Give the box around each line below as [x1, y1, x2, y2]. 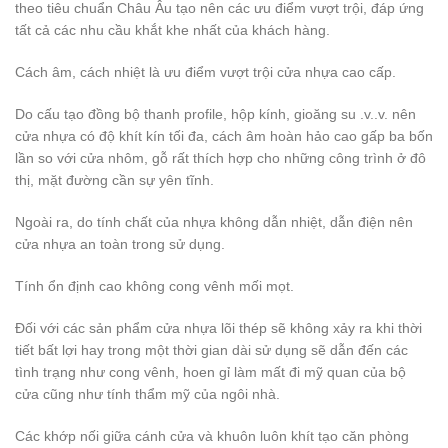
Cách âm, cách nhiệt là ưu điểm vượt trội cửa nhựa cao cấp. [15, 63, 396, 80]
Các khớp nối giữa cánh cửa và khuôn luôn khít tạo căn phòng [15, 427, 409, 444]
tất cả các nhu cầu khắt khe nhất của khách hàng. [15, 21, 330, 38]
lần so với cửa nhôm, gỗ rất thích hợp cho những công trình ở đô [15, 149, 426, 166]
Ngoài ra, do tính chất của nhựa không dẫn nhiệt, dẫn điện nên [15, 213, 413, 230]
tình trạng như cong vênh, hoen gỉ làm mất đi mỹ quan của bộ [15, 363, 406, 380]
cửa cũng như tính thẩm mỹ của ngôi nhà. [15, 385, 280, 402]
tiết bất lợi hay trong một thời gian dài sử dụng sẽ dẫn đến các [15, 341, 408, 358]
